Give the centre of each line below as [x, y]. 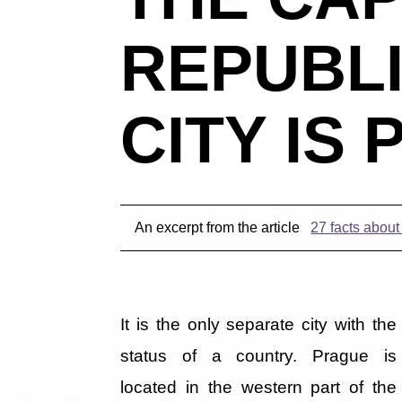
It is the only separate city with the [258, 325]
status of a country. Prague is [258, 356]
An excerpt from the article [219, 228]
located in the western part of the [258, 388]
